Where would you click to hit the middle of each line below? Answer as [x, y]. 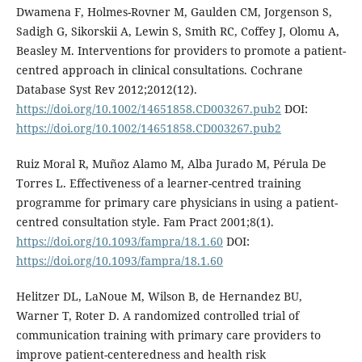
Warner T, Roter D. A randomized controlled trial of [157, 316]
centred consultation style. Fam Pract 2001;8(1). [145, 222]
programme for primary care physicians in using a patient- [177, 202]
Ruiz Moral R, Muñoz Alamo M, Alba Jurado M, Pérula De [171, 164]
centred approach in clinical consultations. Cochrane [159, 69]
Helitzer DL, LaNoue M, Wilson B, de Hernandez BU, [159, 297]
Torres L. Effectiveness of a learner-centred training [158, 183]
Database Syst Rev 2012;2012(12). [106, 89]
